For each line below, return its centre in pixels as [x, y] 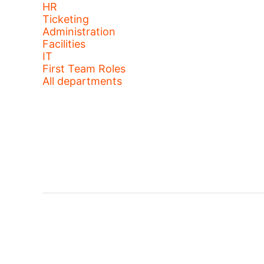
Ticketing [66, 19]
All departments [82, 81]
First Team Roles [84, 69]
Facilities [64, 44]
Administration [79, 32]
